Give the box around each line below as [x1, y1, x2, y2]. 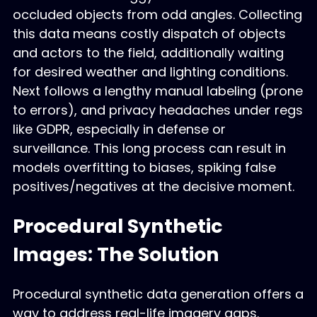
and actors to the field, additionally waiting [12, 44, 284, 62]
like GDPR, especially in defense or [12, 120, 226, 139]
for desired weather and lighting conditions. [12, 63, 288, 81]
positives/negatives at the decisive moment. [12, 178, 294, 196]
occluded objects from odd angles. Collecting [12, 6, 302, 24]
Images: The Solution [12, 241, 219, 267]
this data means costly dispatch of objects [12, 25, 286, 43]
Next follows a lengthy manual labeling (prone [12, 82, 303, 100]
